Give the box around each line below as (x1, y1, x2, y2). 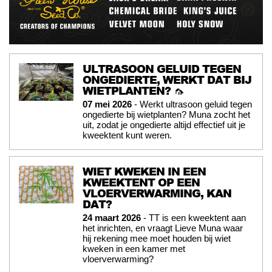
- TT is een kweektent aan (141, 212, 246, 223)
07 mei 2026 (83, 99, 132, 110)
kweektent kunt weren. (83, 130, 172, 141)
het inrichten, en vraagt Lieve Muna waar (83, 223, 243, 234)
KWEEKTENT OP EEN (83, 174, 200, 191)
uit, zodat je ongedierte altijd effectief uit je (83, 120, 245, 131)
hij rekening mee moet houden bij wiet (83, 233, 231, 244)
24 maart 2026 (83, 212, 141, 223)
